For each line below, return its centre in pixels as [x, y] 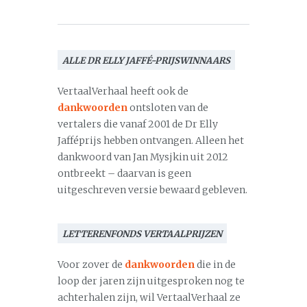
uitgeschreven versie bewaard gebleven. [152, 190]
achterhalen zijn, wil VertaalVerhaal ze [149, 297]
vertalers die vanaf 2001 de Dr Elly [138, 124]
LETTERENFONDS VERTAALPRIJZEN [142, 234]
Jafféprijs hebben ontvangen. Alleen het [151, 140]
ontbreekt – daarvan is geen [124, 173]
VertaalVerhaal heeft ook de [123, 91]
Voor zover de [91, 265]
